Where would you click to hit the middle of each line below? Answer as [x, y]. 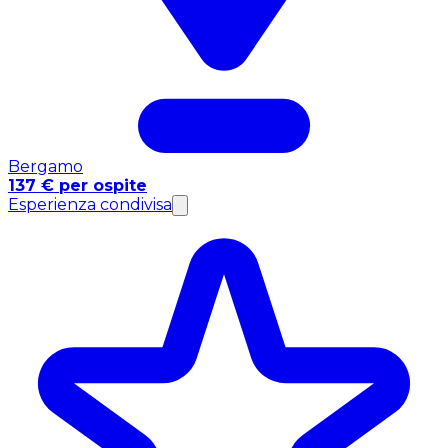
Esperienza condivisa [90, 204]
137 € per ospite [77, 185]
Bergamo [45, 166]
